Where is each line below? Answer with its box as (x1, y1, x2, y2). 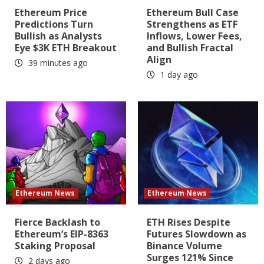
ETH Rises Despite (147, 215, 230, 229)
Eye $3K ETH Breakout (15, 41, 117, 54)
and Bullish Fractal (147, 41, 233, 54)
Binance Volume (147, 239, 222, 252)
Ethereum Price (15, 5, 87, 19)
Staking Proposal (15, 239, 95, 252)
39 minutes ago (26, 57, 88, 68)
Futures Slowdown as (147, 227, 246, 240)
